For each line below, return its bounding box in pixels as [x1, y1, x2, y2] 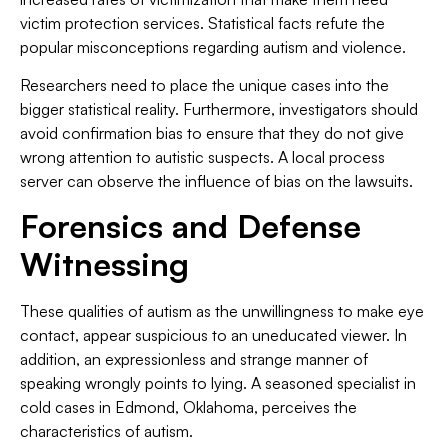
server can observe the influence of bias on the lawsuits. [20, 170, 413, 191]
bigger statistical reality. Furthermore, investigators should [20, 98, 418, 119]
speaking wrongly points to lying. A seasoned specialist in [20, 373, 416, 394]
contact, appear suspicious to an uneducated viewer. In [20, 325, 407, 346]
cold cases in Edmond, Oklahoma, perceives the [20, 397, 357, 418]
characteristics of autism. [20, 421, 193, 442]
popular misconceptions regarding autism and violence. [20, 36, 406, 57]
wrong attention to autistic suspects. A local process [20, 146, 385, 167]
